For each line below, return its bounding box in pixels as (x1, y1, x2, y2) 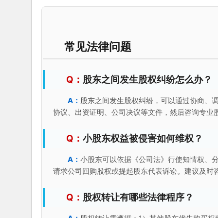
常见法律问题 (64, 39, 131, 53)
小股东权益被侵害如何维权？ (82, 132, 203, 144)
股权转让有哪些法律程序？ (82, 191, 194, 203)
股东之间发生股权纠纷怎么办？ (82, 73, 212, 85)
